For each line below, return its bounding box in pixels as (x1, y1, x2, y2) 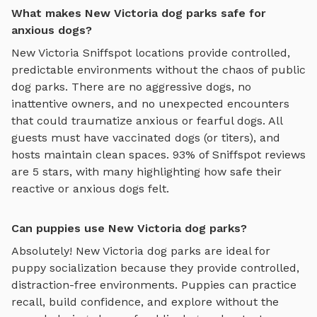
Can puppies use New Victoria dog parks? (11, 221, 247, 235)
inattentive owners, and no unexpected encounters (11, 96, 289, 110)
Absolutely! (11, 243, 76, 258)
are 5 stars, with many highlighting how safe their (11, 164, 282, 178)
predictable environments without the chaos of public (11, 62, 306, 76)
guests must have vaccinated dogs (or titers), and (11, 130, 280, 144)
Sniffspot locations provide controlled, (79, 45, 290, 59)
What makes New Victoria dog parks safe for (11, 6, 266, 20)
